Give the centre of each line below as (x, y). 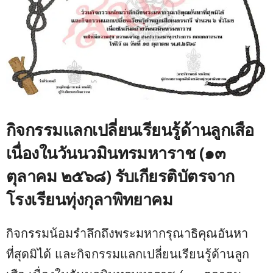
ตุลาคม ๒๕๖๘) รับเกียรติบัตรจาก (120, 175)
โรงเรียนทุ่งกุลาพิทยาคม (90, 199)
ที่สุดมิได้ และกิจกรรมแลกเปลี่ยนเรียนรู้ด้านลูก (128, 254)
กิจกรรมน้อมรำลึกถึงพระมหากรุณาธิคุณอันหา (127, 233)
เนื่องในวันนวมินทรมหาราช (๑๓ (116, 152)
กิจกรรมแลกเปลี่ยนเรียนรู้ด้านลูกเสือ (130, 129)
